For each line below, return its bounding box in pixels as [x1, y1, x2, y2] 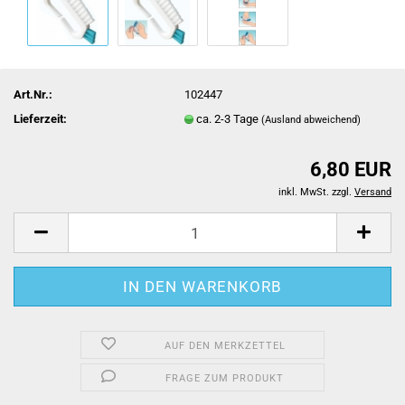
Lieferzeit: [14, 111, 67, 126]
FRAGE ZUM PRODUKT [165, 372, 285, 384]
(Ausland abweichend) [261, 113, 362, 126]
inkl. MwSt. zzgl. [278, 186, 354, 198]
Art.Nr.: [14, 87, 52, 101]
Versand [354, 186, 391, 198]
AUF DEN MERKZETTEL [164, 340, 286, 352]
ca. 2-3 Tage [196, 111, 262, 126]
